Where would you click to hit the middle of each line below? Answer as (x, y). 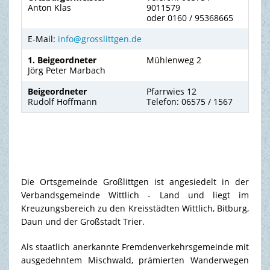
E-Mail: (42, 39)
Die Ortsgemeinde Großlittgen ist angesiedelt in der (135, 181)
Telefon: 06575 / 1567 (189, 101)
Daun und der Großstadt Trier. (83, 221)
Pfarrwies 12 (171, 91)
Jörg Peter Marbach (66, 70)
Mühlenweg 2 (174, 60)
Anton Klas (49, 7)
